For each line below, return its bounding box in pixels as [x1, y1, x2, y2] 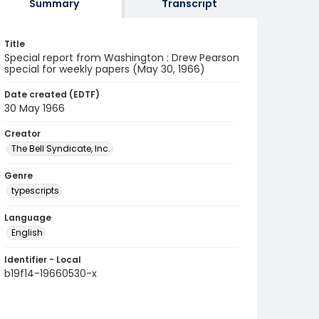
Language [4, 211, 51, 224]
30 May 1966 [4, 101, 65, 115]
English [11, 226, 43, 239]
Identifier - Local [4, 253, 81, 266]
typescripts [11, 184, 59, 197]
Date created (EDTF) [4, 88, 100, 100]
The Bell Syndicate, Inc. [11, 142, 110, 155]
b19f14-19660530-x [4, 266, 97, 281]
